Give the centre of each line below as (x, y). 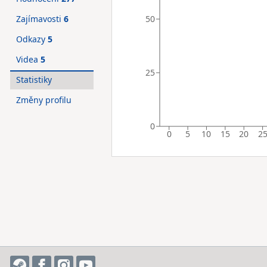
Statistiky (34, 80)
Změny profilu (44, 100)
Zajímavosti (40, 19)
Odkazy (32, 39)
